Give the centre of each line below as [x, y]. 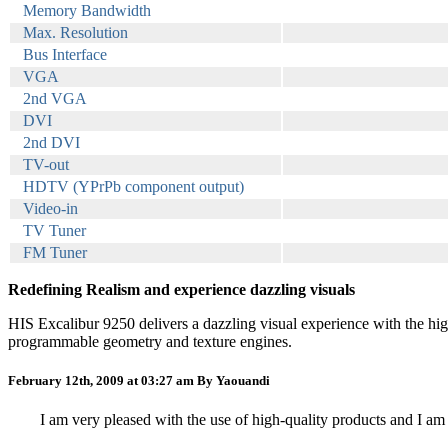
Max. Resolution [75, 32]
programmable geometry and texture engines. [150, 341]
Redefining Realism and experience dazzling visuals [181, 289]
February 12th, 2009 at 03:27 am [102, 380]
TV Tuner [54, 230]
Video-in [50, 208]
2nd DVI [51, 142]
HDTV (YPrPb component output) [133, 186]
